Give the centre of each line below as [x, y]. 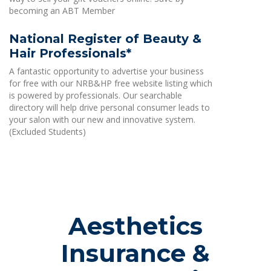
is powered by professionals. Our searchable [96, 95]
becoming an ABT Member [62, 11]
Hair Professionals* [70, 53]
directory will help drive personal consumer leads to [109, 107]
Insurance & [135, 253]
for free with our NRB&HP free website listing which [111, 83]
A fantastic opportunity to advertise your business [106, 71]
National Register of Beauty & [105, 39]
